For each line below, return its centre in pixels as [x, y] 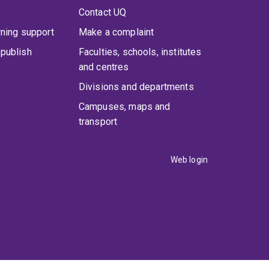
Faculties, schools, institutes [140, 52]
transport [98, 122]
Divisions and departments [136, 87]
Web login [189, 160]
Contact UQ [102, 13]
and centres [104, 67]
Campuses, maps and [124, 107]
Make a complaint [116, 32]
